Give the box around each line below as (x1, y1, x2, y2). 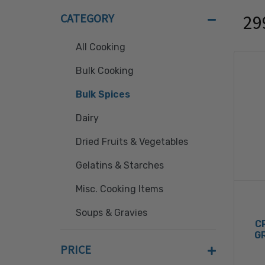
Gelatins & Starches (76, 160, 164, 171)
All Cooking (76, 41, 126, 53)
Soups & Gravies (76, 207, 148, 218)
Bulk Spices (76, 89, 131, 100)
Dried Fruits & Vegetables (76, 136, 189, 147)
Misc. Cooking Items (76, 183, 164, 195)
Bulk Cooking (76, 65, 134, 76)
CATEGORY (60, 11, 114, 25)
